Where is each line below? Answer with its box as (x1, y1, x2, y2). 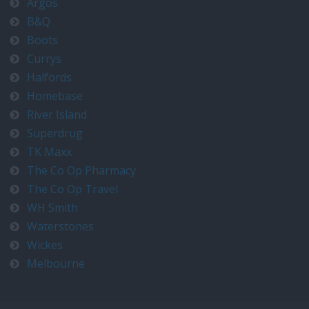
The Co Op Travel (27, 181, 118, 197)
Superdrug (27, 126, 83, 141)
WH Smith (27, 200, 78, 215)
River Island (27, 107, 87, 122)
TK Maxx (27, 144, 72, 159)
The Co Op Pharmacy (27, 163, 136, 178)
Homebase (27, 88, 83, 103)
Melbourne (27, 256, 85, 271)
